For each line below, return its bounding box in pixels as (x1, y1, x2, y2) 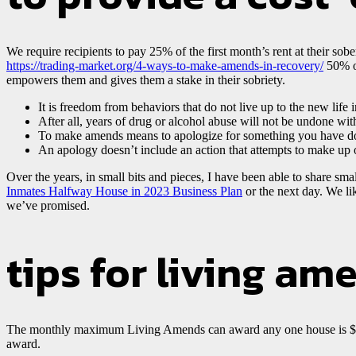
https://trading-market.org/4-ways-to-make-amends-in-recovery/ (6, 58, 323, 72)
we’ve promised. (6, 198, 90, 212)
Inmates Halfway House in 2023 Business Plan (6, 184, 242, 198)
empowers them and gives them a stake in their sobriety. (6, 72, 285, 87)
